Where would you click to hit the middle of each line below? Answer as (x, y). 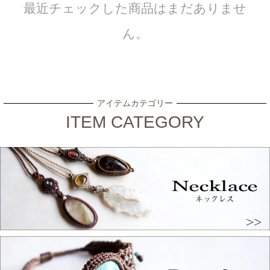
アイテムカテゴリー (135, 103)
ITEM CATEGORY (135, 122)
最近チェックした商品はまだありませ (135, 8)
